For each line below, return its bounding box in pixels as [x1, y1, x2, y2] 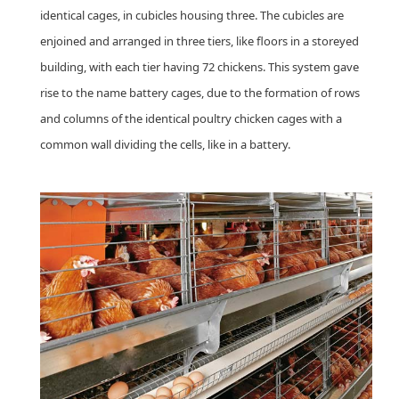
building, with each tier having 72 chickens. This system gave [40, 58, 359, 75]
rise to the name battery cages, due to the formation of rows [40, 84, 360, 101]
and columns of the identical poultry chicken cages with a [40, 110, 342, 126]
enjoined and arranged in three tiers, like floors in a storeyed [40, 32, 359, 49]
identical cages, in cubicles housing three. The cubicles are [40, 6, 344, 23]
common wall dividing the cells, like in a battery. [40, 135, 290, 152]
